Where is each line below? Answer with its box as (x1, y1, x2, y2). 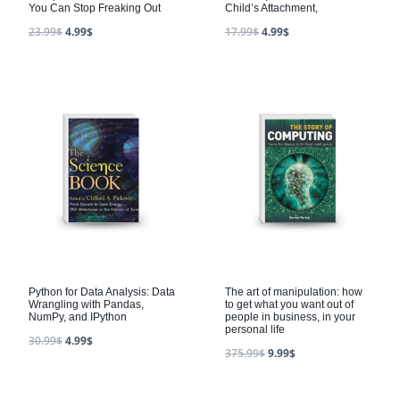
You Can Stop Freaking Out (29, 2, 161, 15)
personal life (225, 322, 285, 336)
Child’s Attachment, (225, 2, 318, 15)
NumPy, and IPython (29, 310, 127, 323)
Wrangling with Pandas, (29, 297, 144, 311)
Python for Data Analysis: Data (29, 285, 175, 298)
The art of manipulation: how (225, 285, 362, 298)
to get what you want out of (225, 297, 354, 311)
